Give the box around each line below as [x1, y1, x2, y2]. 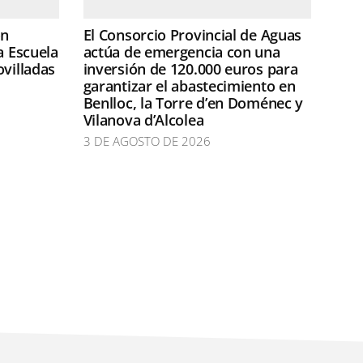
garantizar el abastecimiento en [83, 76, 296, 96]
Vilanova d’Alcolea [83, 110, 204, 130]
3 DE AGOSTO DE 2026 [83, 133, 211, 150]
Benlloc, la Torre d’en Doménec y [83, 93, 304, 113]
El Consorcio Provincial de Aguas [83, 25, 302, 45]
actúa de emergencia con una [83, 42, 280, 62]
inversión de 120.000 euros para [83, 59, 298, 79]
